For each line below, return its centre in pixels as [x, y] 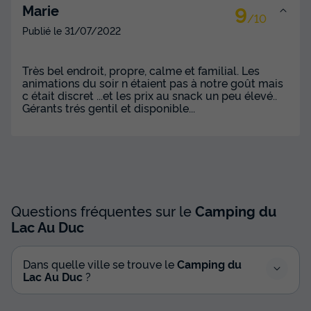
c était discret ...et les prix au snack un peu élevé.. [150, 95]
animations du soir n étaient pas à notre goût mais [153, 82]
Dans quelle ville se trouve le [100, 263]
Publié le [43, 30]
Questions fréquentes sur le [103, 210]
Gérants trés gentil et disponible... [109, 107]
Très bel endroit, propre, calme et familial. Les [141, 70]
